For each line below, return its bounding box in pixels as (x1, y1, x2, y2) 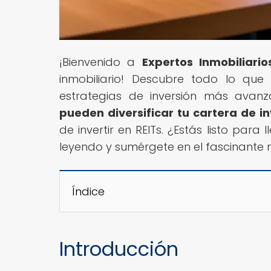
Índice (72, 183, 105, 199)
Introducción (59, 235, 178, 263)
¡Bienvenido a (59, 54, 142, 70)
